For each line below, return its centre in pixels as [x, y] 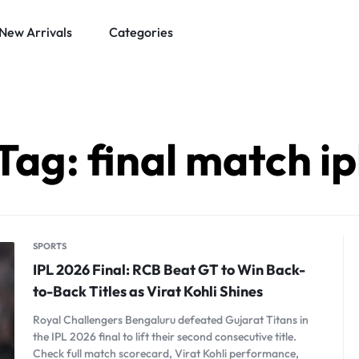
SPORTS [50, 246]
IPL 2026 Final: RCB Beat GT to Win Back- [169, 270]
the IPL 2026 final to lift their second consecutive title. [165, 337]
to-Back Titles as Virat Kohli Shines [148, 291]
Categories [141, 32]
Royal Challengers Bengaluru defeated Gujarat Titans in [171, 320]
